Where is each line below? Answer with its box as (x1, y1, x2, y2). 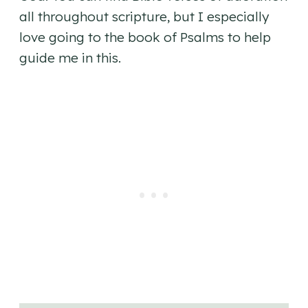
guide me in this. (19, 49, 121, 67)
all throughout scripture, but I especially (19, 8, 269, 25)
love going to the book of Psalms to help (19, 29, 271, 46)
